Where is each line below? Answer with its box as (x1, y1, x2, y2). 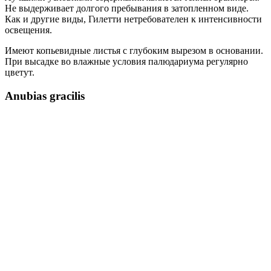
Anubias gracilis (5, 89, 85, 102)
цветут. (5, 67, 34, 77)
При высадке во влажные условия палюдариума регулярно (5, 56, 248, 67)
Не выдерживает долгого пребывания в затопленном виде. (5, 2, 249, 13)
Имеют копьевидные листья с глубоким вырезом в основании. (5, 45, 263, 56)
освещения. (5, 24, 52, 35)
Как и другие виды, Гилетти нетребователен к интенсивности (5, 13, 262, 24)
